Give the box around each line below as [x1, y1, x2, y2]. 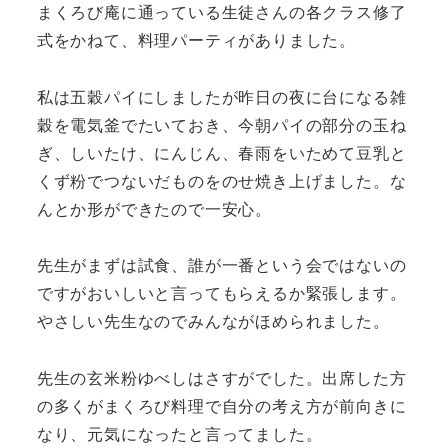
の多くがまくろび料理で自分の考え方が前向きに [36, 394, 407, 418]
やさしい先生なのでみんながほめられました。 [36, 309, 390, 333]
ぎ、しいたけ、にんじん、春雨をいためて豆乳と [36, 140, 407, 164]
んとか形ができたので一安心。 [36, 196, 272, 220]
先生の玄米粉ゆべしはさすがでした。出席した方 [36, 366, 407, 390]
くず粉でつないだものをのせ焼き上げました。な [36, 168, 407, 192]
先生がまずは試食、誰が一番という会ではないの [36, 253, 407, 277]
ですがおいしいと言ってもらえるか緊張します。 [36, 281, 407, 305]
